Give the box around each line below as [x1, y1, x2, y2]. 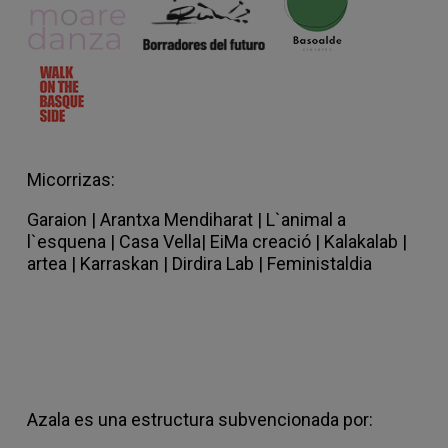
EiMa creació [206, 230, 315, 252]
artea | [27, 252, 80, 274]
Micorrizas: [27, 168, 115, 190]
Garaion [27, 208, 87, 230]
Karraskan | [80, 252, 168, 274]
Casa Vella [119, 230, 201, 252]
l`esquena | [27, 230, 119, 252]
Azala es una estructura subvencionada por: [27, 408, 373, 430]
